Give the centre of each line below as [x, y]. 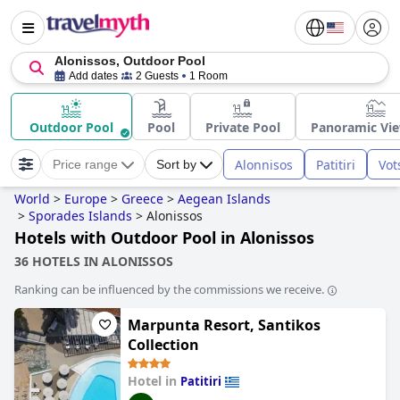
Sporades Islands [80, 216]
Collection [163, 345]
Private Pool [243, 127]
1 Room [208, 76]
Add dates [93, 76]
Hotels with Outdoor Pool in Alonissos [164, 237]
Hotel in [154, 381]
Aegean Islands [224, 199]
